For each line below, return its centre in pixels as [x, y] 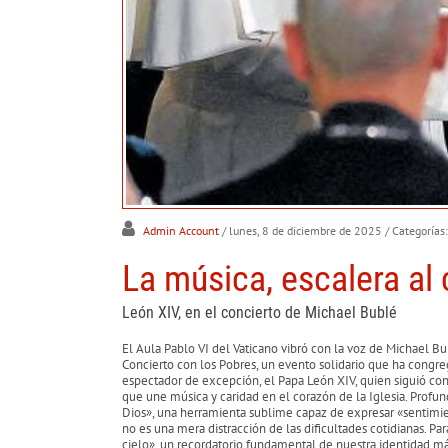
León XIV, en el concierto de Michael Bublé [259, 312]
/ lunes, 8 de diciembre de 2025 [302, 230]
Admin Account [179, 230]
